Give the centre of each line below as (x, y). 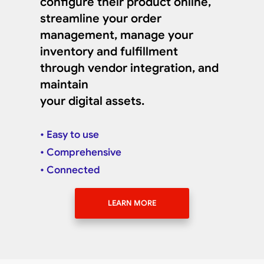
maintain (65, 85)
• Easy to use (70, 135)
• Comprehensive (81, 153)
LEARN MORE (132, 203)
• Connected (70, 170)
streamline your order (101, 19)
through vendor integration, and (130, 68)
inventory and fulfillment (109, 52)
